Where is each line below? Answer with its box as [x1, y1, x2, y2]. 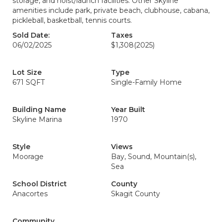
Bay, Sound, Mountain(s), [111, 152, 196, 161]
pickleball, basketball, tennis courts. [12, 16, 132, 25]
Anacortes [12, 189, 48, 198]
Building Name [12, 105, 66, 114]
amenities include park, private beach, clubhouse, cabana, [12, 6, 210, 15]
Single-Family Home [111, 78, 182, 87]
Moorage [12, 152, 44, 161]
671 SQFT [12, 78, 45, 87]
